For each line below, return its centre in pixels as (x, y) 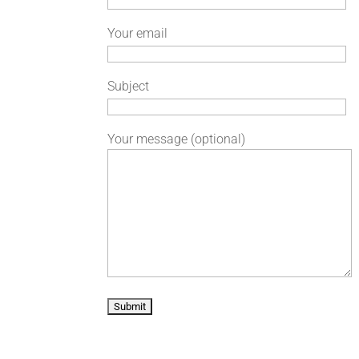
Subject (129, 86)
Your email (138, 33)
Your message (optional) (177, 139)
